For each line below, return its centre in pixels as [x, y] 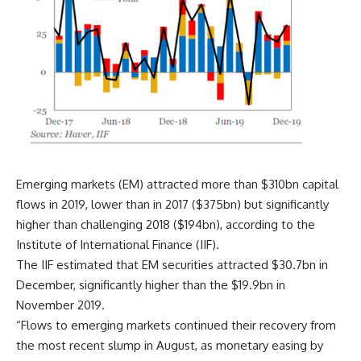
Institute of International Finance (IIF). [118, 244]
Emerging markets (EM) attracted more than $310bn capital [177, 184]
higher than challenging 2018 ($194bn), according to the [166, 224]
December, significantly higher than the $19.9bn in [151, 284]
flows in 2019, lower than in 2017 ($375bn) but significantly [172, 204]
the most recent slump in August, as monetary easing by [170, 345]
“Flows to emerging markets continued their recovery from [176, 325]
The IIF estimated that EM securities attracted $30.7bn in [172, 264]
